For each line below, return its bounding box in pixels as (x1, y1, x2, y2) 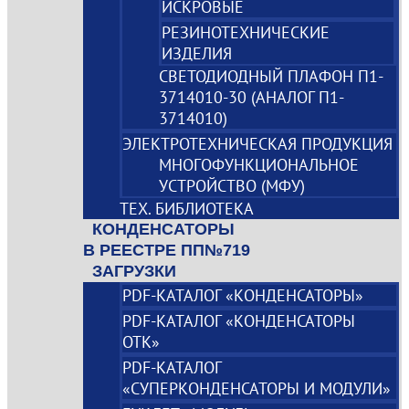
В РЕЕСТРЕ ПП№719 (83, 241, 251, 260)
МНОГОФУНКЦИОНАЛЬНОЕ (159, 154, 360, 176)
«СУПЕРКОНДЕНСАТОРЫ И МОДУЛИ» (122, 378, 392, 400)
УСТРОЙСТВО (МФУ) (159, 175, 306, 197)
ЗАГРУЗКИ (92, 262, 177, 281)
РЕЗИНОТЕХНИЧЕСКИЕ (162, 22, 330, 44)
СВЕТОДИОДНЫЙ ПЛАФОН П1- (159, 66, 384, 88)
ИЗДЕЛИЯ (162, 43, 233, 65)
